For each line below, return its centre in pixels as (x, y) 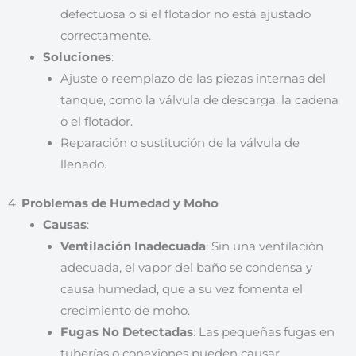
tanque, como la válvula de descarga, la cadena (199, 100)
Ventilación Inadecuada (133, 246)
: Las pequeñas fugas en (263, 332)
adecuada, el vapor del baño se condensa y (186, 267)
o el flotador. (96, 122)
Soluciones (77, 57)
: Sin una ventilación (264, 246)
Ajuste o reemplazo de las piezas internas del (193, 79)
